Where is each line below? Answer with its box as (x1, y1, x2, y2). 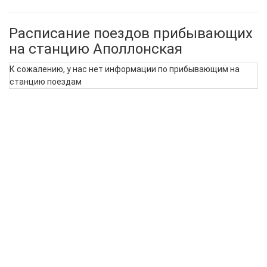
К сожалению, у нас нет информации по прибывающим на (10, 64, 240, 74)
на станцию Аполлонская (9, 40, 182, 57)
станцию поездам (10, 77, 82, 86)
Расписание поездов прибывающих (9, 24, 253, 42)
